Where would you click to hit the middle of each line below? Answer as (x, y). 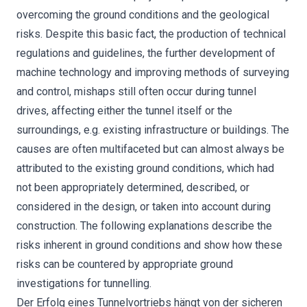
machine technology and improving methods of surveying (153, 72)
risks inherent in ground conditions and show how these (149, 245)
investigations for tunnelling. (84, 283)
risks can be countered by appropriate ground (125, 264)
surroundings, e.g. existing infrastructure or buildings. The (153, 130)
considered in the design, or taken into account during (144, 207)
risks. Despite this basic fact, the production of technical (151, 34)
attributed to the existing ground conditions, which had (145, 168)
